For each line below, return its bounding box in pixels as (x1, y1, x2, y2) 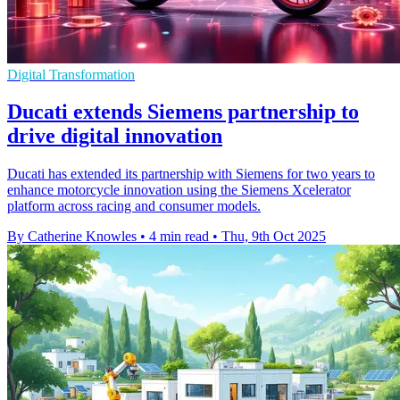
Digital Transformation (7, 66, 135, 82)
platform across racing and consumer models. (7, 198, 261, 214)
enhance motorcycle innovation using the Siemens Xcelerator (7, 182, 351, 198)
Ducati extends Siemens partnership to (7, 100, 359, 124)
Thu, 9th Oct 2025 (221, 229, 326, 245)
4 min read (149, 229, 209, 245)
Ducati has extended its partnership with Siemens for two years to (7, 166, 375, 182)
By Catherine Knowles (7, 229, 137, 245)
